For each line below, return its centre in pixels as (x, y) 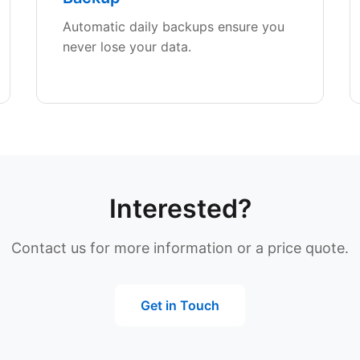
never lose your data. (127, 47)
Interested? (180, 209)
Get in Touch (180, 305)
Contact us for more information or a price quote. (180, 248)
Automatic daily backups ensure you (174, 27)
